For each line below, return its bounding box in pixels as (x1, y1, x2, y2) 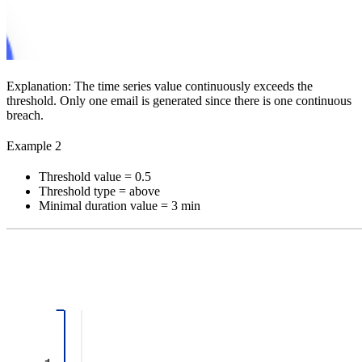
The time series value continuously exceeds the (71, 78, 313, 93)
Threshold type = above (39, 183, 160, 198)
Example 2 (6, 138, 61, 153)
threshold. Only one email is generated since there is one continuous (6, 93, 351, 107)
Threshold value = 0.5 (39, 169, 151, 183)
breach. (6, 107, 44, 122)
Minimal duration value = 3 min (39, 198, 200, 213)
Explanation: (6, 78, 71, 93)
